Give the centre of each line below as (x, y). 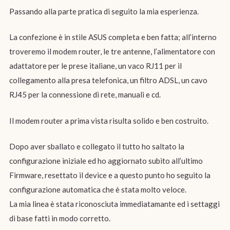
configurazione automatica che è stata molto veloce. (98, 190)
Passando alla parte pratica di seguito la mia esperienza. (104, 11)
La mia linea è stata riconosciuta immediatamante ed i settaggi (114, 204)
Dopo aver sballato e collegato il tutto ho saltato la (97, 147)
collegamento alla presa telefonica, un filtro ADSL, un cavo (108, 80)
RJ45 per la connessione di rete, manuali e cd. (85, 95)
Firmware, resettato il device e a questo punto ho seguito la (110, 175)
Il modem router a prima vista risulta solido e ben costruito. (109, 120)
